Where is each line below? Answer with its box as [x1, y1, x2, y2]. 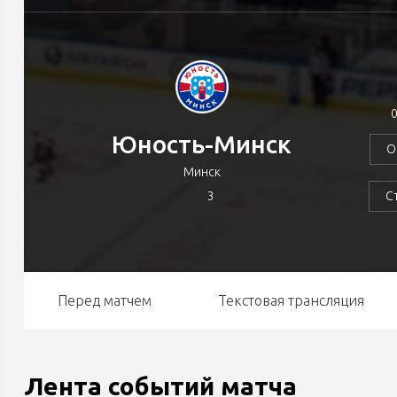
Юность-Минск [112, 129, 292, 158]
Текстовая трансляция [217, 292, 364, 308]
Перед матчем [57, 292, 152, 308]
